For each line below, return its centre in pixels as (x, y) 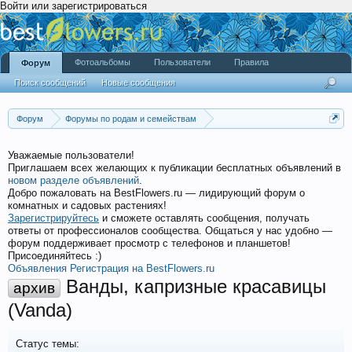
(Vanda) (40, 310)
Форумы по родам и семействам (131, 119)
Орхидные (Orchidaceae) (76, 137)
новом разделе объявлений (73, 180)
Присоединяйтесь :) (55, 256)
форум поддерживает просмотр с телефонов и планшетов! (149, 243)
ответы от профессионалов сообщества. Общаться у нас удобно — (170, 231)
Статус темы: (48, 344)
